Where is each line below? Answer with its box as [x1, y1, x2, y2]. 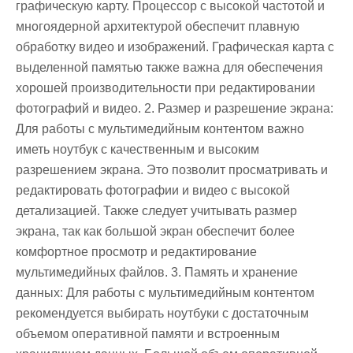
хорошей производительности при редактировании [16, 80, 315, 95]
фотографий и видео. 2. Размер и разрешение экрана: [16, 101, 333, 115]
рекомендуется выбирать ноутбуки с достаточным [16, 306, 309, 320]
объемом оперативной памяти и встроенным [16, 326, 280, 340]
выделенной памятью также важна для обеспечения [16, 60, 323, 74]
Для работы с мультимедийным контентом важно [16, 121, 304, 136]
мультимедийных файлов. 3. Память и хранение [16, 265, 298, 279]
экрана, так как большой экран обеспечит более [16, 224, 295, 238]
